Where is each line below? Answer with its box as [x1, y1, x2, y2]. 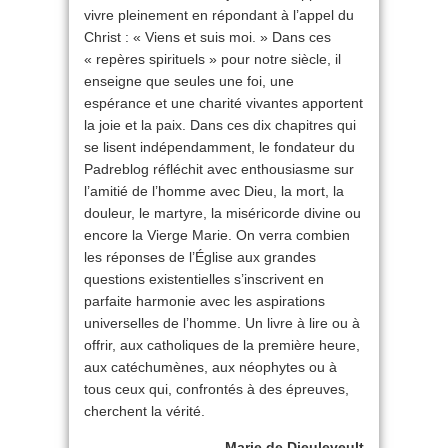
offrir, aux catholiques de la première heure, [84, 337, 360, 353]
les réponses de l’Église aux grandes [84, 249, 316, 265]
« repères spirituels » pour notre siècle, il [84, 51, 341, 67]
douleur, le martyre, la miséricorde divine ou [84, 205, 361, 221]
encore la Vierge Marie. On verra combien [84, 227, 350, 243]
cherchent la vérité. [84, 403, 205, 419]
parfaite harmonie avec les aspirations [84, 293, 325, 309]
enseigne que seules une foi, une [84, 73, 294, 89]
